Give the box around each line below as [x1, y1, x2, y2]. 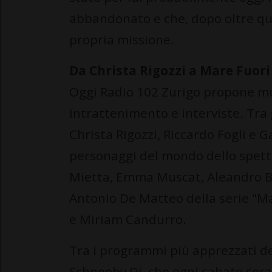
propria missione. [69, 30, 174, 48]
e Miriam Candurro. [69, 210, 186, 228]
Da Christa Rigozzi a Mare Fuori [69, 61, 270, 79]
